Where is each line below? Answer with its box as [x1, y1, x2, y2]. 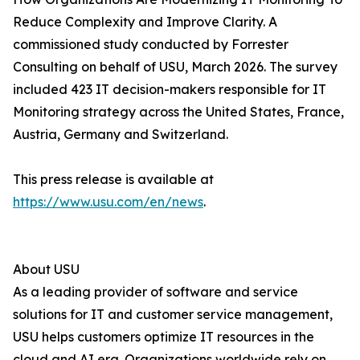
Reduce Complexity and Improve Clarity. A [13, 14, 277, 31]
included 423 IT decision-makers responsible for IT [13, 81, 326, 98]
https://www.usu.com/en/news [13, 194, 203, 211]
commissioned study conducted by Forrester [13, 36, 288, 53]
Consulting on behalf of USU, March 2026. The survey [13, 59, 337, 76]
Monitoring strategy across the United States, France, [13, 104, 344, 121]
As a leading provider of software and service [13, 284, 298, 301]
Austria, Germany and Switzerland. [13, 126, 228, 143]
